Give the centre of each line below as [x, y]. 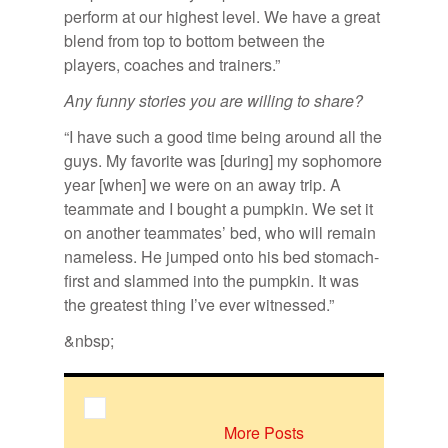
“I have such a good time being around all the [223, 136]
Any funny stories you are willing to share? [213, 100]
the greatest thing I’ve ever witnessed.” [199, 304]
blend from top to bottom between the [194, 40]
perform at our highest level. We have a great [222, 16]
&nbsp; [89, 340]
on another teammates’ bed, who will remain [220, 232]
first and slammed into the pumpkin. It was [211, 280]
